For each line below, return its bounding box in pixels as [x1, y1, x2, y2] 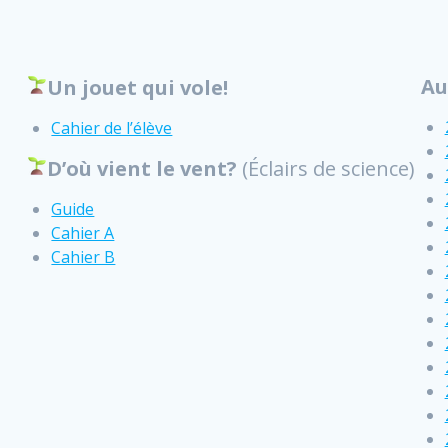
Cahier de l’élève [51, 116, 173, 139]
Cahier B [51, 245, 116, 268]
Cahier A [51, 221, 115, 244]
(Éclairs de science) [242, 154, 416, 182]
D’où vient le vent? [47, 154, 243, 182]
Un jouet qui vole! [47, 73, 229, 101]
